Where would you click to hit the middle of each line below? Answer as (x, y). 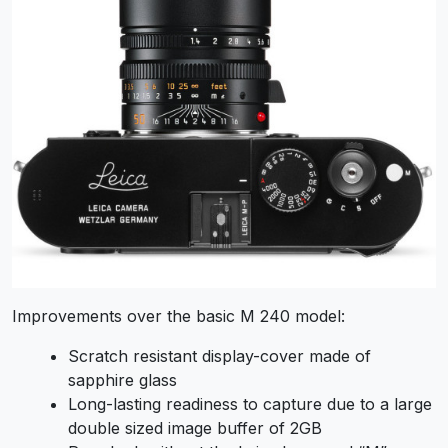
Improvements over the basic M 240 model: (178, 315)
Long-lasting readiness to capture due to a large (250, 403)
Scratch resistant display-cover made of (219, 355)
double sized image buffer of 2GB (195, 427)
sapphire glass (122, 379)
